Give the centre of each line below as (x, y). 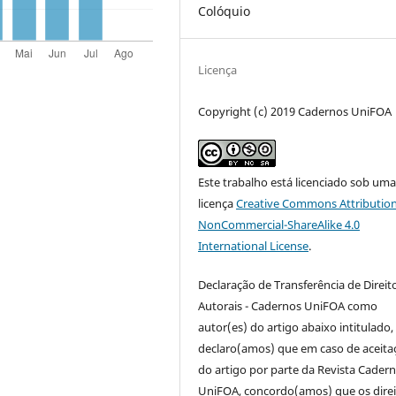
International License (254, 246)
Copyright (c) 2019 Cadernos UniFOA (295, 112)
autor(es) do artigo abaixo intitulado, (296, 327)
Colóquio (225, 11)
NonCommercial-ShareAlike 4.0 (279, 225)
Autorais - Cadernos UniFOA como (288, 306)
